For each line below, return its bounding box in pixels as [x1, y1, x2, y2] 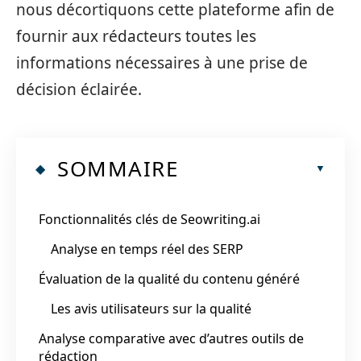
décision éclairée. [16, 79, 142, 100]
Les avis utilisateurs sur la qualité [51, 299, 251, 317]
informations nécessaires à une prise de [16, 52, 308, 73]
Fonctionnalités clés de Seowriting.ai [39, 210, 260, 228]
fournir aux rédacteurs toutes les [16, 26, 256, 47]
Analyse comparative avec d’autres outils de [39, 329, 304, 347]
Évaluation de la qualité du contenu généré [39, 269, 300, 288]
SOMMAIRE [57, 153, 178, 183]
